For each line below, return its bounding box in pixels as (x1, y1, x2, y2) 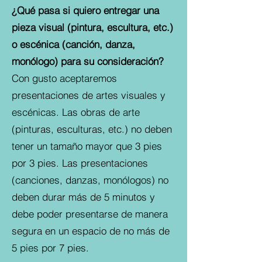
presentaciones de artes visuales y (12, 89, 166, 101)
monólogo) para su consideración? (12, 55, 164, 67)
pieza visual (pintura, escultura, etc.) (12, 21, 173, 33)
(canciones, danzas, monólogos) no (12, 174, 168, 186)
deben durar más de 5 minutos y (12, 191, 155, 203)
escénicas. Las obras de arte (12, 106, 140, 118)
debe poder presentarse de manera (12, 208, 168, 220)
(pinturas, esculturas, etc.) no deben (12, 123, 172, 135)
